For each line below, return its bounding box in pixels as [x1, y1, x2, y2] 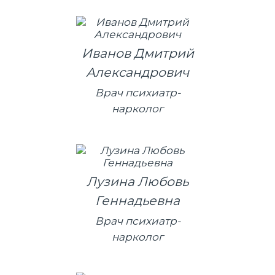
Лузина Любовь [87, 173, 188, 189]
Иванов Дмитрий [81, 45, 194, 61]
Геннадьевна [95, 192, 180, 208]
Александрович [86, 64, 189, 80]
